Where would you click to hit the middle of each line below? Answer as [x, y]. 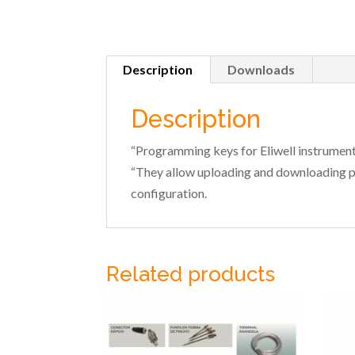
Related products [191, 274]
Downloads [261, 69]
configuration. [169, 193]
